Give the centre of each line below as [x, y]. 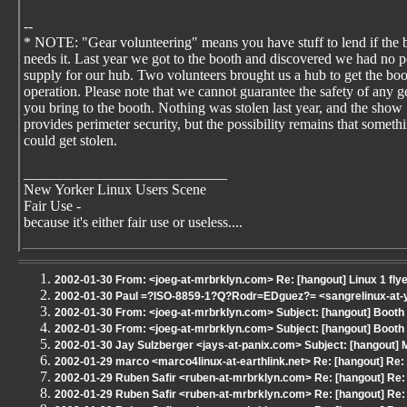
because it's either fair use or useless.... [133, 222]
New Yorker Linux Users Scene [115, 189]
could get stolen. [70, 140]
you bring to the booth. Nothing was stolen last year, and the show [213, 108]
